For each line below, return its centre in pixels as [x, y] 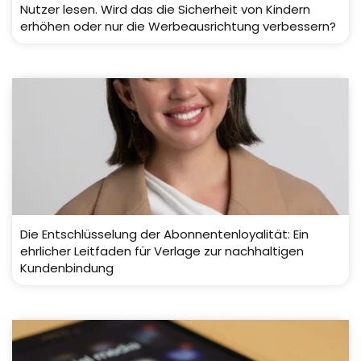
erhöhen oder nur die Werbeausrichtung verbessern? [178, 27]
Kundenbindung [67, 268]
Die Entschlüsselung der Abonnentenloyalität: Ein [164, 234]
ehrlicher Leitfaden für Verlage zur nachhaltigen [162, 251]
